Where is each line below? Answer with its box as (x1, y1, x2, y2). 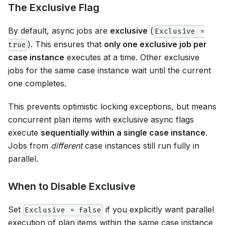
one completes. (8, 78, 66, 88)
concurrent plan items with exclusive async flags (8, 114, 194, 125)
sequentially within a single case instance (41, 127, 205, 138)
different (51, 140, 82, 151)
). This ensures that (28, 39, 104, 49)
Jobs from (8, 140, 51, 151)
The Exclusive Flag (8, 2, 99, 14)
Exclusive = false (25, 205, 102, 215)
